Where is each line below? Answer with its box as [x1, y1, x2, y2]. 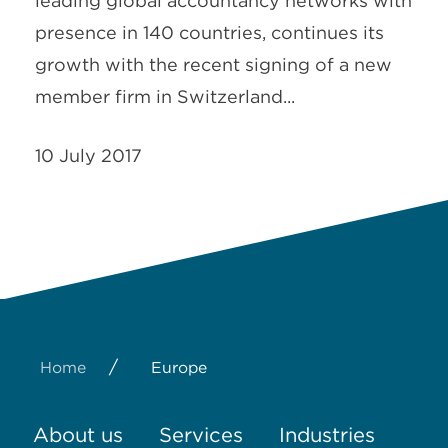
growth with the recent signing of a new [35, 54, 392, 75]
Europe [151, 358, 207, 377]
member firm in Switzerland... [35, 86, 295, 107]
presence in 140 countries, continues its [35, 22, 384, 43]
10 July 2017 [35, 145, 142, 166]
